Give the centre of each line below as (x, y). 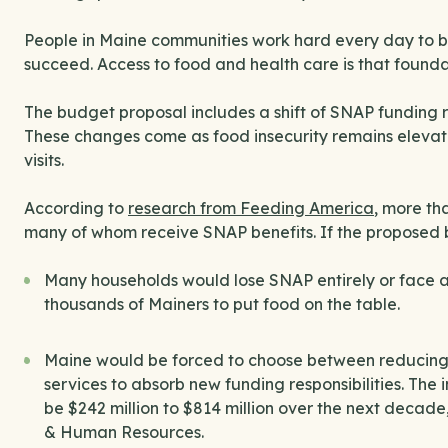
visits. (46, 160)
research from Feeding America (251, 208)
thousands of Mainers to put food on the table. (224, 304)
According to (76, 208)
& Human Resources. (126, 432)
